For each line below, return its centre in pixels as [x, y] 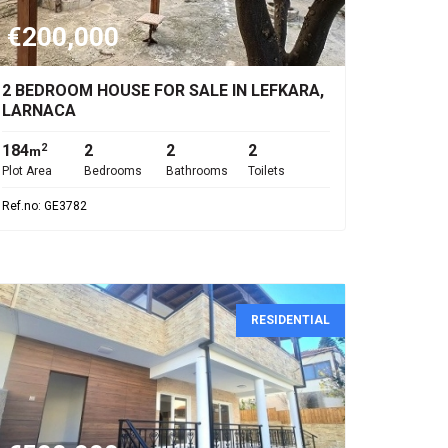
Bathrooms [197, 171]
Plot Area [27, 171]
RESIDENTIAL [290, 320]
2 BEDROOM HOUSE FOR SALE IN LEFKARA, [163, 90]
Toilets [266, 171]
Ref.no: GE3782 [44, 206]
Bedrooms [113, 171]
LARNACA [39, 110]
